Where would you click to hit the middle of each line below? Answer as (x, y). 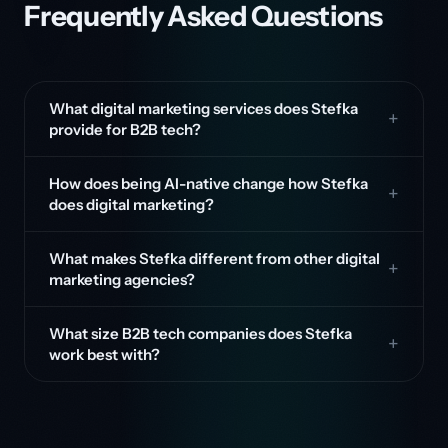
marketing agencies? (122, 279)
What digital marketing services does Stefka (203, 108)
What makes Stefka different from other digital (214, 258)
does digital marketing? (131, 204)
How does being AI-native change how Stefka (208, 183)
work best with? (104, 354)
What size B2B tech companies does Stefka (200, 333)
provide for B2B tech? (125, 129)
